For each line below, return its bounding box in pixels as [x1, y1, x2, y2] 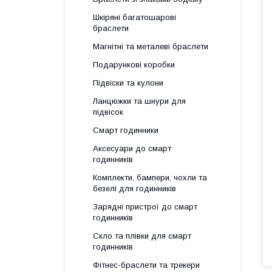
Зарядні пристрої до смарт [93, 202, 197, 211]
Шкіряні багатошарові [93, 13, 176, 22]
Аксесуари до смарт [93, 144, 171, 153]
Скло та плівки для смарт [93, 231, 191, 240]
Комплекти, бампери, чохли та [93, 173, 207, 182]
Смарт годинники [93, 126, 158, 135]
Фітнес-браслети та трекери [93, 260, 200, 270]
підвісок [93, 107, 123, 117]
